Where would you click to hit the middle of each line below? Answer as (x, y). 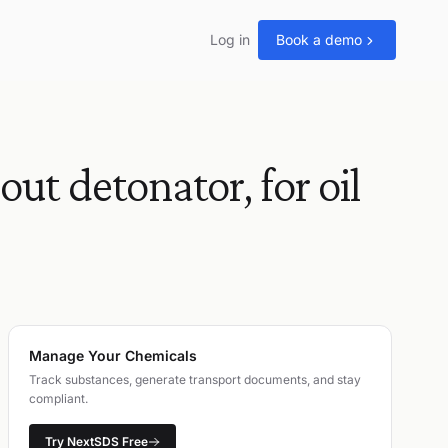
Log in (230, 39)
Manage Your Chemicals (113, 355)
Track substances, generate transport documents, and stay (195, 379)
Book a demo (319, 39)
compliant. (58, 398)
